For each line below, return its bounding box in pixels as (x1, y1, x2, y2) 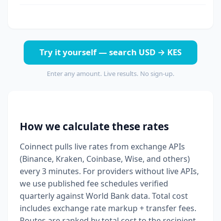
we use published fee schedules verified (20, 178, 168, 189)
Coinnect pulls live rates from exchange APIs (20, 141, 185, 152)
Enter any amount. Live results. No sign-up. (46, 69, 175, 78)
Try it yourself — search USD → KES (39, 46, 182, 58)
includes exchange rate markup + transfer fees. (20, 203, 196, 214)
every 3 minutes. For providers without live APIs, (20, 166, 199, 177)
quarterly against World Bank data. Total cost (20, 190, 188, 202)
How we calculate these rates (20, 119, 169, 133)
